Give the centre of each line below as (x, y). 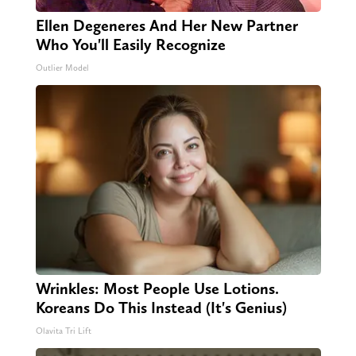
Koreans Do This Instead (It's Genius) (161, 308)
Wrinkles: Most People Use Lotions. (157, 289)
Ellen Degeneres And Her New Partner (166, 26)
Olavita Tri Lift (63, 331)
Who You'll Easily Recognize (130, 45)
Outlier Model (62, 68)
